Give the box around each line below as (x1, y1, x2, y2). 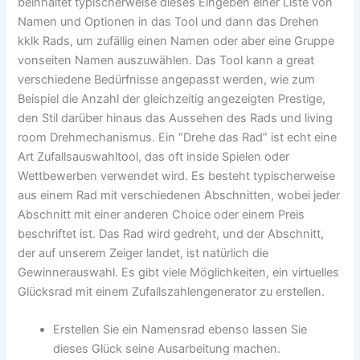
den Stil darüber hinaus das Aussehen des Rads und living (18, 110, 333, 125)
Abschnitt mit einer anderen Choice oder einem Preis (18, 207, 305, 222)
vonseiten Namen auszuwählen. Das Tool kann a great (18, 52, 315, 67)
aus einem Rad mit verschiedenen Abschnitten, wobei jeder (18, 187, 341, 202)
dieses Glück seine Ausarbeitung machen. (53, 342, 281, 357)
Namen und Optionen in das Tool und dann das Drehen (18, 14, 320, 29)
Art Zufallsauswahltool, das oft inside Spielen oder (18, 149, 290, 164)
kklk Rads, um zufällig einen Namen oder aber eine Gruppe (18, 33, 335, 48)
